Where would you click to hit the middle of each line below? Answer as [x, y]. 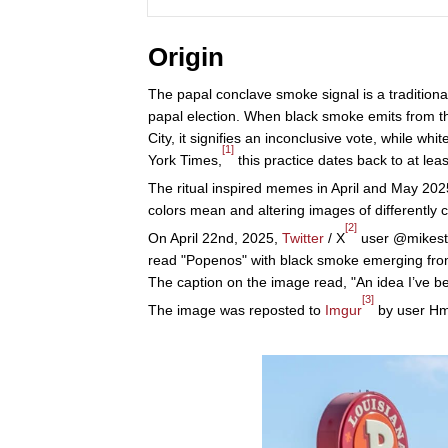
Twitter [303, 237]
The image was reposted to [236, 309]
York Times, [185, 159]
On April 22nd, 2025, [215, 237]
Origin [186, 56]
